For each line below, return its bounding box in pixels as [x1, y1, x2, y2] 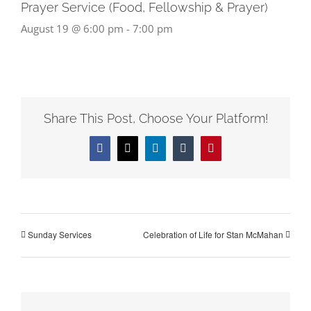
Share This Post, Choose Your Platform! [43, 111, 268, 126]
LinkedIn [154, 146, 195, 159]
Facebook [99, 146, 142, 159]
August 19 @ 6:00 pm [21, 21, 124, 35]
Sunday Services [28, 228, 92, 240]
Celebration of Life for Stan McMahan [143, 228, 283, 240]
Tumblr [182, 146, 215, 159]
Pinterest [210, 146, 248, 159]
